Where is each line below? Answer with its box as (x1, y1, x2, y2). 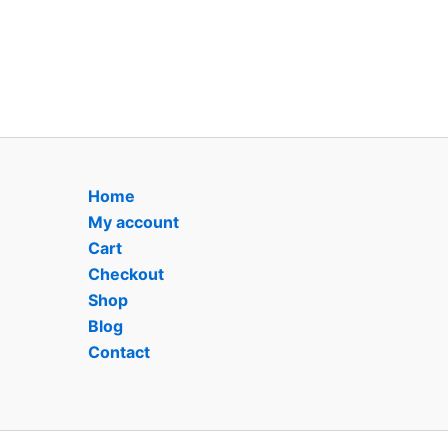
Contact (88, 342, 150, 362)
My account (88, 212, 179, 232)
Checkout (88, 264, 164, 284)
